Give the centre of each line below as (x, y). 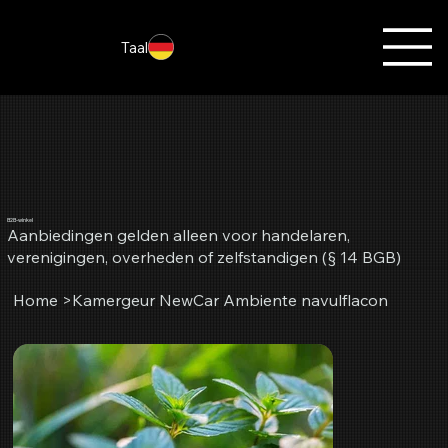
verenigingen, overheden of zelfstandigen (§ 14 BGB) (204, 257)
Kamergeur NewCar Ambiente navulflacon (230, 300)
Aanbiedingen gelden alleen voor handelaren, (179, 235)
